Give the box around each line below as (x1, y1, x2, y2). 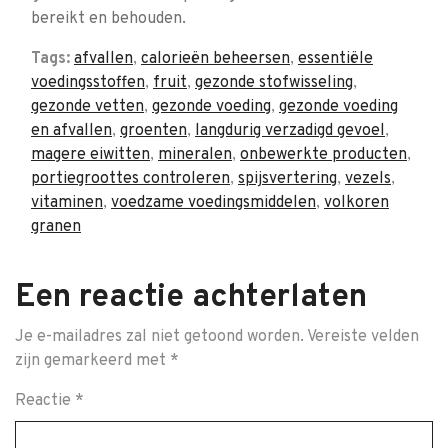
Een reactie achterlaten (15, 278, 367, 318)
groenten (120, 121, 187, 141)
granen (31, 217, 81, 237)
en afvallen (31, 121, 112, 141)
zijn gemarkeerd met (15, 351, 170, 371)
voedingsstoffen (31, 73, 145, 93)
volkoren (324, 193, 389, 213)
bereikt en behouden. (31, 9, 186, 29)
